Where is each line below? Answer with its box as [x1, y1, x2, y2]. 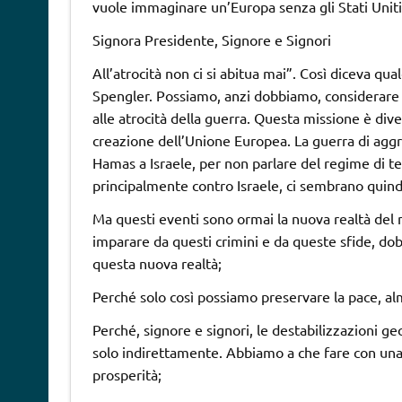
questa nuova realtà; [92, 253, 222, 272]
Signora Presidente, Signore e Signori [92, 30, 331, 48]
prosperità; [92, 364, 162, 383]
